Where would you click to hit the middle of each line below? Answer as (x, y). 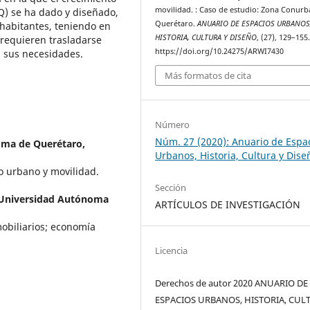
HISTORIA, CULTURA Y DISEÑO (206, 37)
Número (173, 125)
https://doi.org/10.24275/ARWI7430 (220, 51)
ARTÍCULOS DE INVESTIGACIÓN (228, 204)
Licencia (172, 250)
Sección (171, 187)
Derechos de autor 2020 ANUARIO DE (232, 283)
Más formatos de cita (208, 76)
